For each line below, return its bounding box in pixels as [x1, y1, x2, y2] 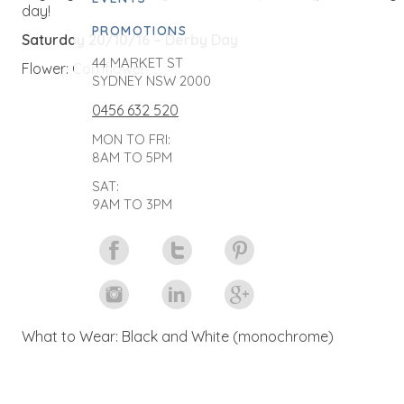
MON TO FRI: [92, 131, 170, 148]
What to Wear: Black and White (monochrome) [22, 327, 334, 345]
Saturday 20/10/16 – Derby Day [22, 31, 238, 49]
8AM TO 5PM [92, 149, 172, 166]
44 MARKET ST [92, 54, 183, 71]
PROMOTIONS [92, 23, 187, 39]
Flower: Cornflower [22, 60, 146, 78]
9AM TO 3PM [92, 196, 172, 213]
